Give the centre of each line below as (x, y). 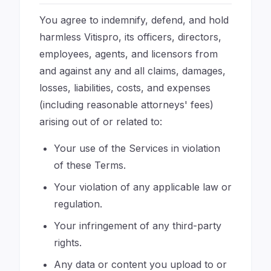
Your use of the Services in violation (137, 148)
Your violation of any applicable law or (143, 187)
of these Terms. (90, 165)
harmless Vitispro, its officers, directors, (130, 37)
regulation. (78, 204)
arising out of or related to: (101, 122)
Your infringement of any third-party (138, 226)
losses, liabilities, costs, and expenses (125, 88)
